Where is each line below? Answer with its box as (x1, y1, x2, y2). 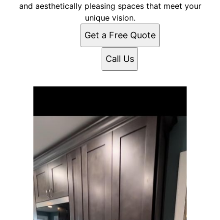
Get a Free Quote (84, 30, 156, 41)
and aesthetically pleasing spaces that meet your (19, 1, 201, 11)
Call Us (106, 54, 134, 64)
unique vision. (84, 13, 136, 23)
